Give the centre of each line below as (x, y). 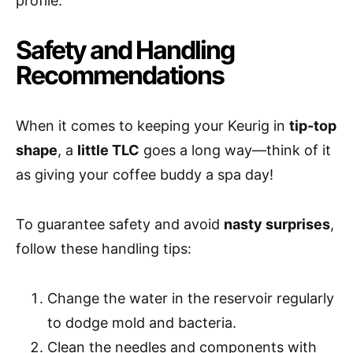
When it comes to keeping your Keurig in (152, 126)
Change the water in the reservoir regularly (191, 299)
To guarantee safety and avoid (120, 225)
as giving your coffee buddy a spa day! (145, 175)
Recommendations (120, 76)
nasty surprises (277, 225)
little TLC (108, 150)
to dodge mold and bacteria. (142, 323)
